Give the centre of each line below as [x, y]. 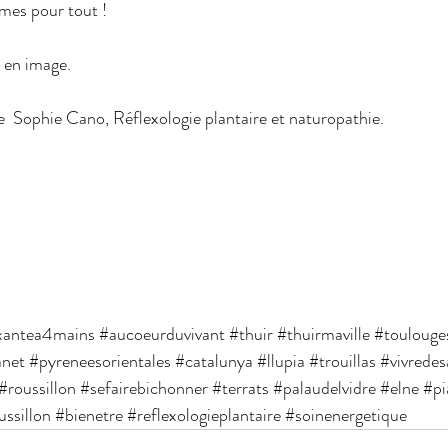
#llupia [281, 360]
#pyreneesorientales [100, 360]
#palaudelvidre [324, 387]
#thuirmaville [323, 333]
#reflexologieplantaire [204, 414]
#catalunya [214, 360]
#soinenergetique [346, 414]
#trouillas [342, 360]
